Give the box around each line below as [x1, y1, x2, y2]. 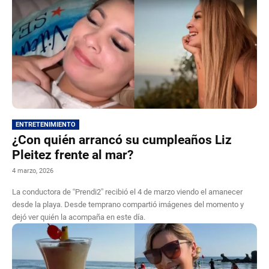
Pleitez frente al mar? [12, 147, 133, 162]
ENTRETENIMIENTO [16, 120, 76, 128]
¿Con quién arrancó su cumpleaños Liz [12, 132, 232, 147]
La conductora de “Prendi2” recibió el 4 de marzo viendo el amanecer [12, 187, 243, 196]
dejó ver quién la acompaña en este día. [12, 212, 145, 222]
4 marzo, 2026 [12, 166, 53, 175]
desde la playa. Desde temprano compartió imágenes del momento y [12, 199, 244, 209]
